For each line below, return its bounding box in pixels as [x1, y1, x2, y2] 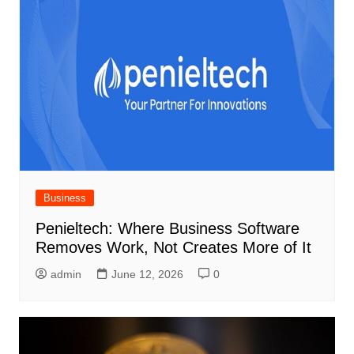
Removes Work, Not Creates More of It [35, 239, 311, 257]
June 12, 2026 [111, 268, 183, 281]
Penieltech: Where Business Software [35, 220, 299, 238]
